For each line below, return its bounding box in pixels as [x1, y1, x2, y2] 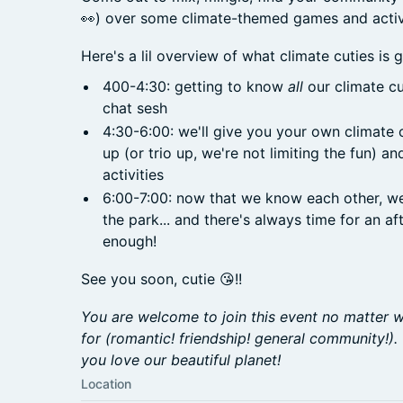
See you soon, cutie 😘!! [81, 270, 242, 288]
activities [103, 166, 164, 184]
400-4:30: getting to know [103, 77, 288, 95]
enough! [103, 232, 157, 250]
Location [81, 376, 131, 391]
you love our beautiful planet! [81, 351, 281, 369]
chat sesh [103, 99, 167, 117]
